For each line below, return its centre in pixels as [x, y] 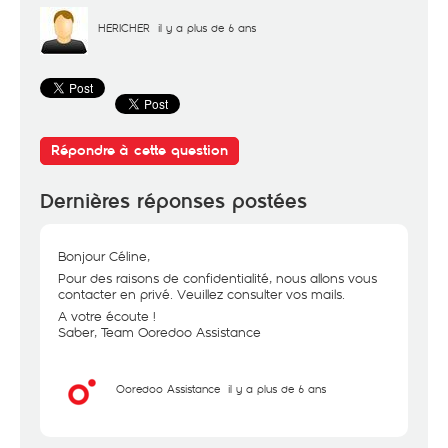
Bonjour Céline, [104, 256]
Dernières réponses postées [173, 201]
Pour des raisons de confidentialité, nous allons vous [217, 278]
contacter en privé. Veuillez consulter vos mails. [201, 294]
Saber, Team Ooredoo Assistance [159, 332]
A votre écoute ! [107, 316]
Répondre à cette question [139, 150]
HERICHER [124, 27]
